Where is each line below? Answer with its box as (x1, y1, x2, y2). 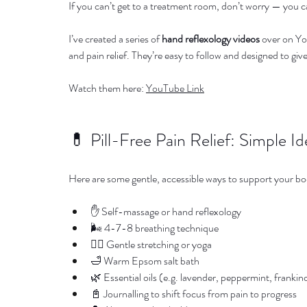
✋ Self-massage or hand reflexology (90, 204, 241, 219)
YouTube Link (146, 80, 204, 96)
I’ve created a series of (69, 31, 162, 47)
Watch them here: (69, 80, 146, 96)
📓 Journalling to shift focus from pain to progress (90, 286, 297, 302)
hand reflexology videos (162, 31, 260, 47)
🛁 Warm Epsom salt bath (90, 253, 199, 269)
